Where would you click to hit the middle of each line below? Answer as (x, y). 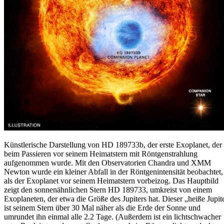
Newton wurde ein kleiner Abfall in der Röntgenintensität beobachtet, (113, 171)
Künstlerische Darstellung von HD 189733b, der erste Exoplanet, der (113, 144)
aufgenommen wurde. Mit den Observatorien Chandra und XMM (107, 162)
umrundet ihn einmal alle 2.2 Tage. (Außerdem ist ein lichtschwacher (112, 216)
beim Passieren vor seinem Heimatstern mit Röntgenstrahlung (101, 153)
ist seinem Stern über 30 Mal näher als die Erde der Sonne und (102, 207)
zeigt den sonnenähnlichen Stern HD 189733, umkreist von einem (108, 189)
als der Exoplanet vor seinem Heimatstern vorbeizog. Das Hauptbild (111, 180)
